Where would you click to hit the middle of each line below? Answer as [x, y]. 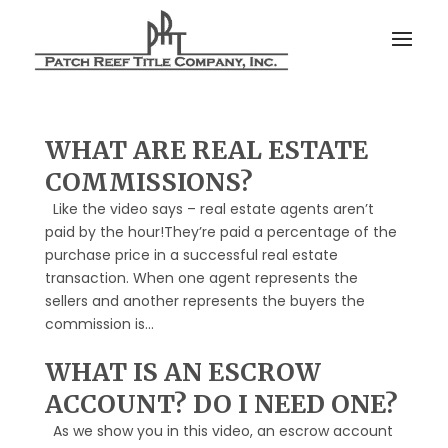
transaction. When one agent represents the [201, 278]
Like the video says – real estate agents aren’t [209, 209]
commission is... [99, 324]
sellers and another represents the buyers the [204, 301]
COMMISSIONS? [148, 182]
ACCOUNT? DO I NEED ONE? [221, 404]
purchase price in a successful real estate [191, 255]
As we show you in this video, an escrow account [218, 431]
